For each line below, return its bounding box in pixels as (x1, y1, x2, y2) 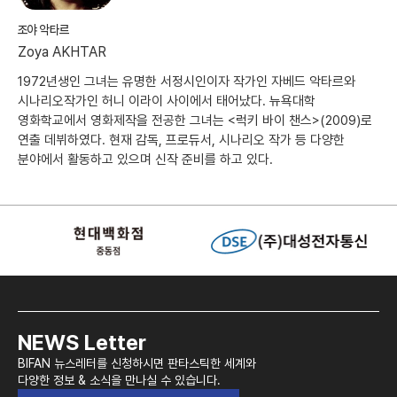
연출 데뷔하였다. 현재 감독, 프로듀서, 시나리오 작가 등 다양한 (18, 132, 345, 149)
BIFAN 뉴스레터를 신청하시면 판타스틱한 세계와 (18, 356, 256, 371)
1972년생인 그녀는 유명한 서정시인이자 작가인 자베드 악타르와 (18, 74, 355, 90)
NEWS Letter (18, 330, 146, 356)
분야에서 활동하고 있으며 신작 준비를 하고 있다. (18, 152, 273, 168)
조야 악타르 (18, 22, 69, 38)
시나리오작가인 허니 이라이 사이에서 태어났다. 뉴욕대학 (18, 93, 315, 110)
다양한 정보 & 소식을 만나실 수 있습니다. (18, 373, 221, 388)
